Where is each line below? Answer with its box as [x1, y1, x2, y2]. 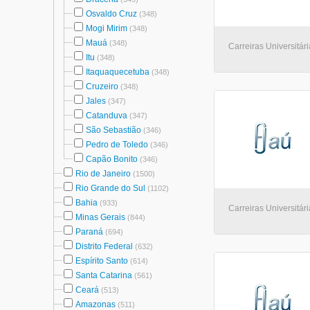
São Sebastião [86, 125, 141, 135]
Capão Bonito [86, 154, 138, 164]
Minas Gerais [75, 212, 125, 222]
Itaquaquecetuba [86, 67, 149, 77]
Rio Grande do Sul [75, 183, 145, 193]
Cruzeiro [86, 82, 118, 91]
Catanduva [86, 111, 127, 120]
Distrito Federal [75, 241, 133, 251]
